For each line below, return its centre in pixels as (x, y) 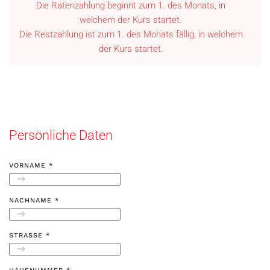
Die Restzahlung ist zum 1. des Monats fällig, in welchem (131, 34)
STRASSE (26, 235)
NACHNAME (32, 200)
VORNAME (29, 165)
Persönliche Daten (61, 135)
